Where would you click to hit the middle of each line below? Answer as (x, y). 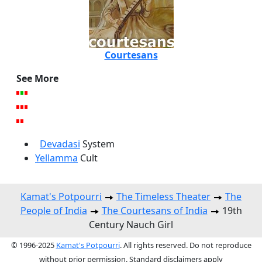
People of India (54, 211)
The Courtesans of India (154, 211)
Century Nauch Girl (131, 225)
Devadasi (60, 144)
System (97, 144)
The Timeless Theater (163, 197)
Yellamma (56, 158)
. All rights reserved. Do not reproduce (185, 245)
